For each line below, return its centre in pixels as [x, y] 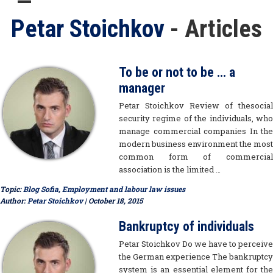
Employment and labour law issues [124, 189]
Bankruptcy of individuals [186, 227]
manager [142, 88]
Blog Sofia [41, 189]
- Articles [216, 29]
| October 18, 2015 [113, 201]
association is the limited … [170, 170]
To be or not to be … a [177, 73]
